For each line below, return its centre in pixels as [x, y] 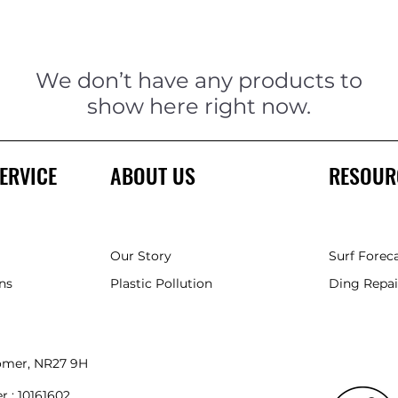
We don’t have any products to [199, 81]
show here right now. [199, 107]
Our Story [141, 256]
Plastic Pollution [162, 284]
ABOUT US [156, 175]
